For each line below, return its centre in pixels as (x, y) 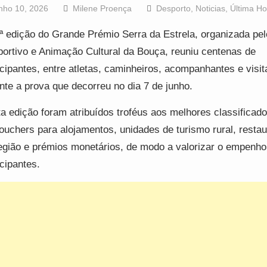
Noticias (210, 9)
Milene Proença (102, 9)
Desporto (173, 9)
